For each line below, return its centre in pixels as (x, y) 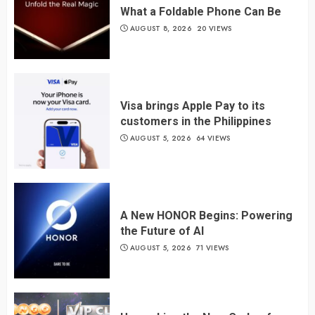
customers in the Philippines (196, 121)
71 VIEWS (213, 247)
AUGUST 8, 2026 (160, 28)
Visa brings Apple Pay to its (193, 105)
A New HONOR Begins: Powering (206, 215)
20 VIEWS (214, 28)
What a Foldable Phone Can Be (201, 11)
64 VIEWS (213, 138)
